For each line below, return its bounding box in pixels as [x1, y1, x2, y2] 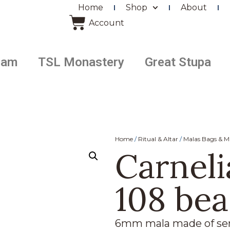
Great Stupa [145, 55, 211, 69]
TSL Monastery [38, 55, 124, 69]
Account [88, 18, 124, 28]
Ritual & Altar [138, 135, 178, 143]
